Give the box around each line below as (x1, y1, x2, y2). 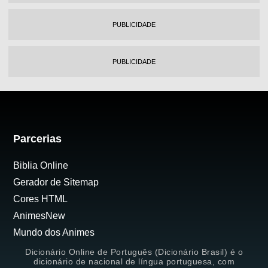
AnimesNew (13, 211, 66, 221)
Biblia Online (13, 160, 69, 171)
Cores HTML (13, 194, 68, 205)
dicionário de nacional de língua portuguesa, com (33, 257, 234, 267)
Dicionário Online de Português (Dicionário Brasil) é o (25, 247, 243, 257)
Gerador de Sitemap (13, 177, 99, 188)
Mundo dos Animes (13, 227, 95, 238)
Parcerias (13, 133, 62, 145)
